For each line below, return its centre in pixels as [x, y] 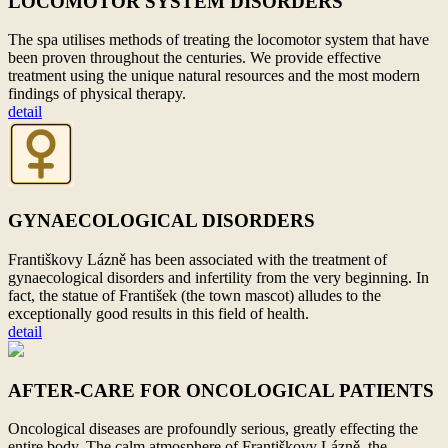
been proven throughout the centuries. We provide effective [194, 58]
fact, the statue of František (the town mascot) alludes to [183, 295]
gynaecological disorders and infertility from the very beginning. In [218, 277]
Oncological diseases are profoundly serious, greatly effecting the [213, 429]
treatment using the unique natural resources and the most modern [214, 76]
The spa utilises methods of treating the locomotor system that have [218, 40]
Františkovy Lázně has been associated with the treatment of [197, 259]
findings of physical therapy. [97, 94]
